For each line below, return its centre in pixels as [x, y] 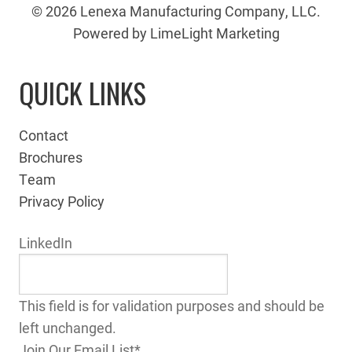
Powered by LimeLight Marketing [176, 33]
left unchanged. [68, 327]
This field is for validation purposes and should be [172, 305]
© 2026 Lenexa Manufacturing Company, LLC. [176, 11]
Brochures [51, 157]
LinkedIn [46, 242]
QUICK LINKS [82, 92]
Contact [44, 135]
